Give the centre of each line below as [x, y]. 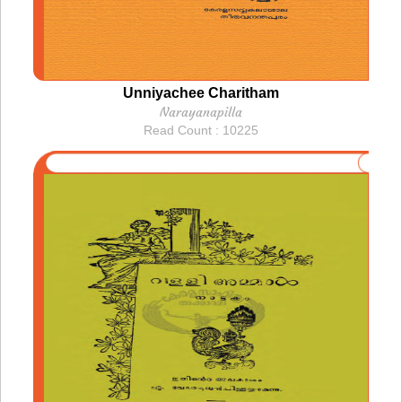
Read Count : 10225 [201, 130]
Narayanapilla [201, 112]
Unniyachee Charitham [201, 92]
